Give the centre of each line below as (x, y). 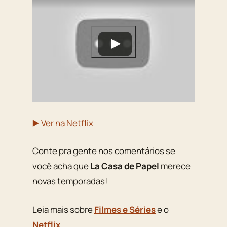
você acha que (61, 166)
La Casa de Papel (125, 166)
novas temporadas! (70, 181)
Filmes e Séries (125, 209)
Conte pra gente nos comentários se (104, 151)
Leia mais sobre (63, 209)
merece (175, 166)
